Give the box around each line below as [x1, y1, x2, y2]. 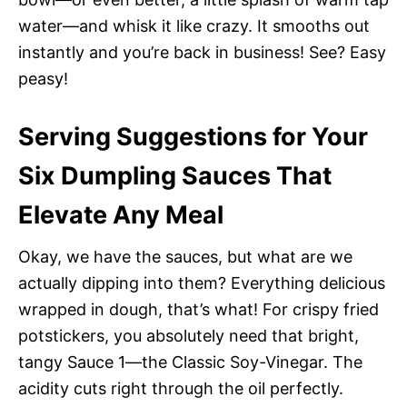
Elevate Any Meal [18, 199, 223, 230]
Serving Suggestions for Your [18, 121, 368, 152]
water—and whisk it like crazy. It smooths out [18, 15, 370, 35]
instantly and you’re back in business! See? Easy [18, 42, 386, 62]
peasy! [18, 68, 68, 88]
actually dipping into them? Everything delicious [18, 273, 385, 293]
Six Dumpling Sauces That [18, 160, 332, 191]
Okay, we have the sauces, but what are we [18, 246, 352, 266]
